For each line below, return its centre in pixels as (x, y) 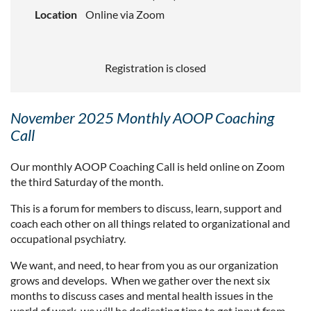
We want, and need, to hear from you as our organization (144, 264)
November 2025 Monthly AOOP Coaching (142, 117)
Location (56, 14)
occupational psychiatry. (71, 238)
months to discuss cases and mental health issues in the (142, 295)
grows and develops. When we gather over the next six (140, 280)
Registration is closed (155, 67)
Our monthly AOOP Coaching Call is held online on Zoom (148, 166)
